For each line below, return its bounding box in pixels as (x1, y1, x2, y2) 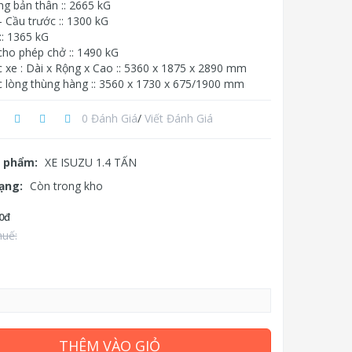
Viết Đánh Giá (144, 110, 213, 126)
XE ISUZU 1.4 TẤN (44, 155, 137, 170)
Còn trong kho (29, 178, 103, 194)
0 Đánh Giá (81, 110, 137, 126)
